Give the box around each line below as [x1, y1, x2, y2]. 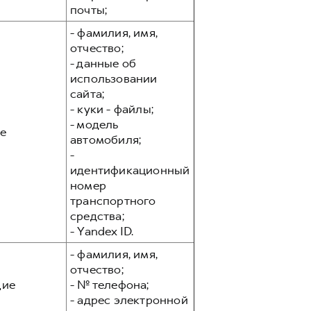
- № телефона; [70, 277, 149, 292]
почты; [70, 2, 108, 17]
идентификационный [70, 162, 190, 178]
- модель [70, 117, 119, 132]
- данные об [70, 56, 137, 71]
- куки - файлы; [70, 101, 153, 117]
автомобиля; [70, 132, 142, 147]
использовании [70, 71, 158, 86]
